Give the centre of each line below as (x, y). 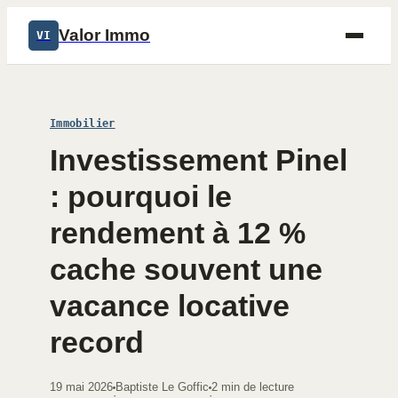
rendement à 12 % (178, 233)
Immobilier (83, 123)
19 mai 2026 (81, 387)
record (97, 342)
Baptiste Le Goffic (162, 387)
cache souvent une (186, 269)
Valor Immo (104, 35)
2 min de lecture (253, 387)
